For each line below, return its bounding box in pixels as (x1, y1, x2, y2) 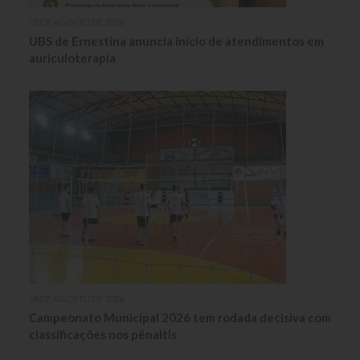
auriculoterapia (29, 50, 116, 65)
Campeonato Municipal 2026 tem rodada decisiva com (29, 309, 331, 325)
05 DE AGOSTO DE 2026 (29, 16, 124, 27)
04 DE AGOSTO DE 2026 (29, 292, 124, 304)
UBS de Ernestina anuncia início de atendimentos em (29, 33, 324, 48)
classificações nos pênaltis (29, 326, 177, 342)
